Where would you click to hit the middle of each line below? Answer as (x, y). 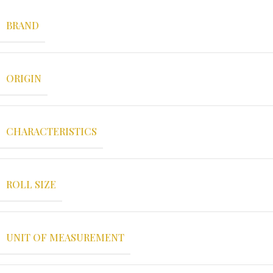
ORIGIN (24, 78)
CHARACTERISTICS (51, 131)
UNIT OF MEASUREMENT (65, 237)
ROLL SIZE (31, 184)
